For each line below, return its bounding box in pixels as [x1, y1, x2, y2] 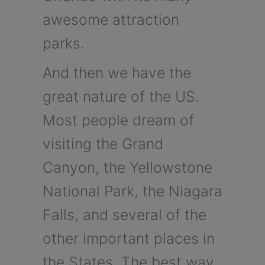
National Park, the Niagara [42, 182, 222, 200]
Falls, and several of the [42, 205, 206, 224]
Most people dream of [42, 111, 194, 129]
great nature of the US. [42, 87, 199, 105]
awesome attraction [42, 10, 179, 28]
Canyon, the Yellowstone [42, 158, 212, 176]
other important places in [42, 229, 215, 247]
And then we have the [42, 63, 191, 82]
